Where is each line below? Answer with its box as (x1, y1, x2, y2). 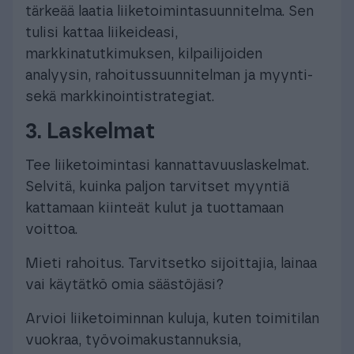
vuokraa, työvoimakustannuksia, (25, 333, 241, 348)
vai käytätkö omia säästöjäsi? (25, 277, 224, 292)
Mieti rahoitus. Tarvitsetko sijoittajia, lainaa (25, 256, 317, 271)
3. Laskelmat (25, 120, 155, 143)
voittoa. (25, 222, 77, 237)
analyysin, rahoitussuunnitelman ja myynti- (25, 68, 313, 83)
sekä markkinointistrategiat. (25, 89, 214, 104)
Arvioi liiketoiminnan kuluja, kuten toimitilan (25, 311, 319, 326)
